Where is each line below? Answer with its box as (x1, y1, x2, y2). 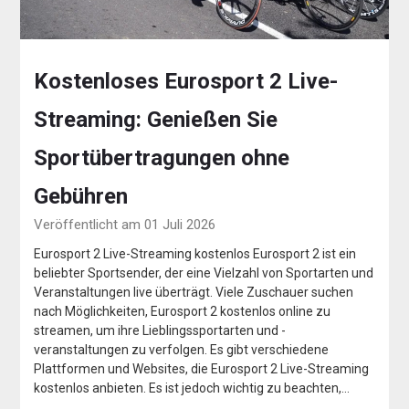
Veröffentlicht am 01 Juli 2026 (34, 216, 216, 234)
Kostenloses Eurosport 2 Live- (34, 68, 339, 95)
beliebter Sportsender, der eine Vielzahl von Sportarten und (34, 266, 374, 281)
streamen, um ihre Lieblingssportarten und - (34, 323, 287, 339)
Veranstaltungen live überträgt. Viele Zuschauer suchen (34, 285, 354, 300)
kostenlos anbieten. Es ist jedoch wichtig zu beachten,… (34, 381, 351, 396)
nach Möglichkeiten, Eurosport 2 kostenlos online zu (34, 304, 331, 320)
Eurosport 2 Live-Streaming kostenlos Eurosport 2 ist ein (34, 246, 357, 262)
